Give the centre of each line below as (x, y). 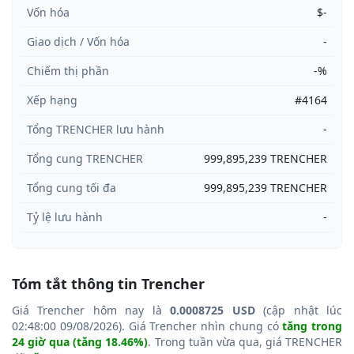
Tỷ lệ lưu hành (65, 217)
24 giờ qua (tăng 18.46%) (80, 341)
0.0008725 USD (213, 310)
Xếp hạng (52, 100)
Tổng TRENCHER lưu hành (96, 129)
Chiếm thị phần (68, 70)
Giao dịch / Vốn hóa (78, 41)
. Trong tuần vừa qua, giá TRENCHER (245, 341)
